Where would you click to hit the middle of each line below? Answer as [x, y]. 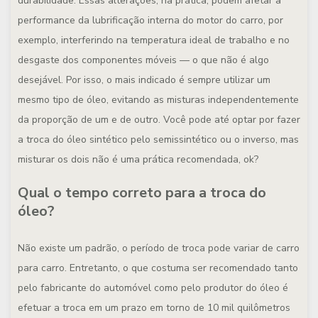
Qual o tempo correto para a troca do [142, 193]
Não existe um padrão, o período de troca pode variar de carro [159, 248]
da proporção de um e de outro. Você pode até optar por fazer [159, 120]
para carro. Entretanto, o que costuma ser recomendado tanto [158, 268]
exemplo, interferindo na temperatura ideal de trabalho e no [154, 40]
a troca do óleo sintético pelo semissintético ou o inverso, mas [158, 139]
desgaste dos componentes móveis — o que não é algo [143, 60]
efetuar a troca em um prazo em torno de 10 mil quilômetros [154, 308]
